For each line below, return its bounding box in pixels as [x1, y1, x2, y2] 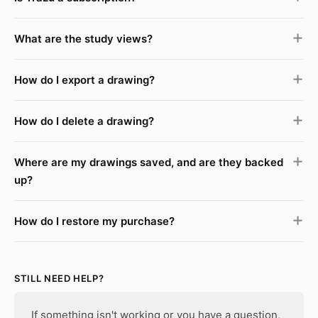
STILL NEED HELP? [14, 273, 104, 284]
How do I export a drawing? [14, 73, 155, 87]
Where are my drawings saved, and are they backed [14, 155, 283, 169]
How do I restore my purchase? [14, 214, 175, 228]
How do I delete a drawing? [14, 114, 154, 128]
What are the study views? [14, 32, 153, 45]
